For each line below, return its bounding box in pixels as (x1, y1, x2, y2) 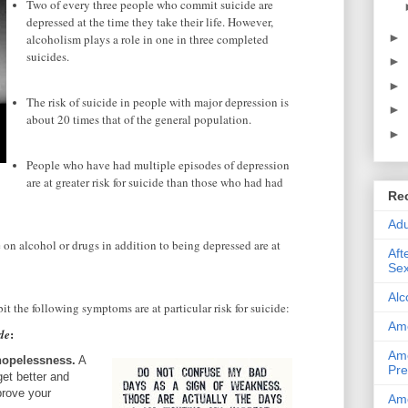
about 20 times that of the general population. (26, 111, 251, 128)
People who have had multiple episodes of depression (26, 157, 290, 174)
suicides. (26, 48, 69, 66)
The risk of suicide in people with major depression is (26, 94, 289, 111)
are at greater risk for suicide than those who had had (26, 174, 283, 191)
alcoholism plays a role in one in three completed (26, 31, 269, 48)
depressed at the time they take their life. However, (26, 14, 273, 31)
